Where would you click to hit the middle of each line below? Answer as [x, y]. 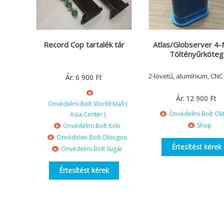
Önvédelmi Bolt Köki [91, 126]
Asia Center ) [87, 114]
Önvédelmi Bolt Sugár [91, 149]
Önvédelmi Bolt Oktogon [91, 137]
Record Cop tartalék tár [84, 45]
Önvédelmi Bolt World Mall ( [87, 104]
